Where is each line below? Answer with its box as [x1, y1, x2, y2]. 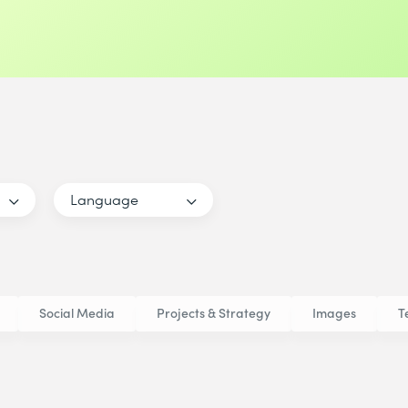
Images [312, 304, 356, 322]
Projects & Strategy [157, 304, 270, 322]
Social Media [39, 304, 115, 322]
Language [70, 189, 138, 209]
